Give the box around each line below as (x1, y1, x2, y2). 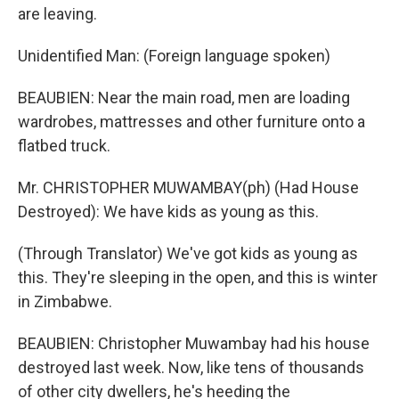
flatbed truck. (18, 136, 110, 155)
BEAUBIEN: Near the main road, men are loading (18, 88, 350, 107)
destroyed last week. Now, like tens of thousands (18, 358, 364, 377)
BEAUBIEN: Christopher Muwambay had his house (18, 334, 370, 353)
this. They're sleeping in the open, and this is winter (18, 268, 378, 287)
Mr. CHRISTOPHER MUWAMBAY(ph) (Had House (18, 178, 359, 197)
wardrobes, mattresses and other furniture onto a (18, 112, 365, 131)
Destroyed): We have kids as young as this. (18, 202, 319, 221)
